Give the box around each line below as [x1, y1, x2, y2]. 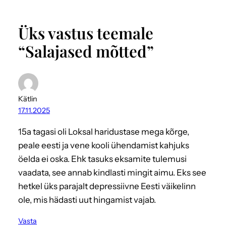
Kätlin [18, 94, 37, 103]
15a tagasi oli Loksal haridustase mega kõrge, [18, 126, 189, 137]
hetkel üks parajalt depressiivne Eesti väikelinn [18, 181, 196, 191]
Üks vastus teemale [18, 22, 153, 43]
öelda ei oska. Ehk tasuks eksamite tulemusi [18, 153, 187, 164]
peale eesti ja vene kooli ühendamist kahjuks [18, 140, 189, 150]
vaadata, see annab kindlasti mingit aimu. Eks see [18, 167, 206, 178]
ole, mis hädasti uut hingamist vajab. [18, 194, 156, 205]
